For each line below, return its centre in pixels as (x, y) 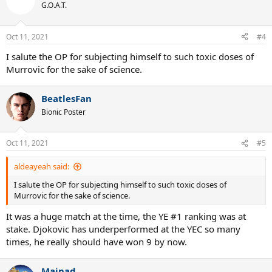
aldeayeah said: (42, 166)
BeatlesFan (66, 98)
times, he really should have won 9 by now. (97, 241)
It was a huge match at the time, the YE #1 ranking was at (126, 216)
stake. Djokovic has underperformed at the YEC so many (123, 229)
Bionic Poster (63, 112)
